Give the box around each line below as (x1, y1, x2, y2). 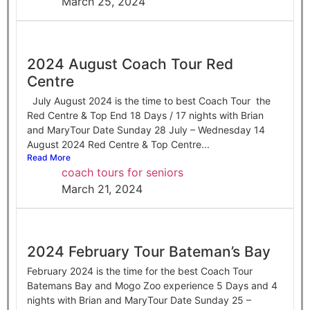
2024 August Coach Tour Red (27, 55, 233, 73)
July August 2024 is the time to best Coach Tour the (27, 94, 271, 107)
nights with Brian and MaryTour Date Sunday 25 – (27, 293, 251, 306)
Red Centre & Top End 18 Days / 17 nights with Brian (27, 109, 264, 121)
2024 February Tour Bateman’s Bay (27, 242, 271, 260)
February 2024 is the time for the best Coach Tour (27, 264, 253, 277)
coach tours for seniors (62, 165, 183, 179)
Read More (27, 152, 71, 163)
